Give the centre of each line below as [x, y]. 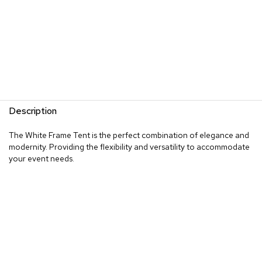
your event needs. [42, 158]
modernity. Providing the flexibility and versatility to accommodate [129, 146]
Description [33, 111]
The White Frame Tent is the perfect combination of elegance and [129, 135]
